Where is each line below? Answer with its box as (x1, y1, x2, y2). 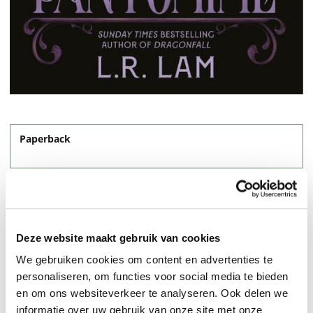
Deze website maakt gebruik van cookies (16, 231, 221, 244)
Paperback (20, 131, 71, 145)
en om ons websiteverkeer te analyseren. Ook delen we (16, 287, 288, 300)
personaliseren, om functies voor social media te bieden (16, 270, 289, 283)
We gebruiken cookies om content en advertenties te (16, 254, 272, 266)
